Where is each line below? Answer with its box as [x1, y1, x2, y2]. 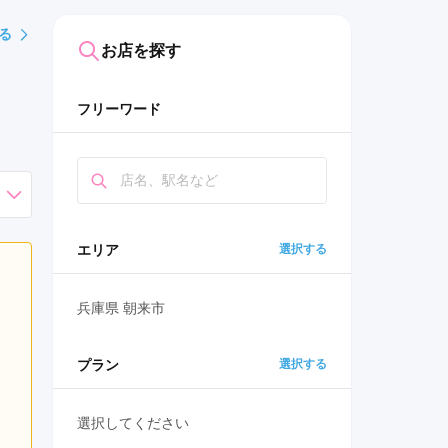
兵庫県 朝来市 [77, 300, 165, 317]
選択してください [77, 415, 189, 432]
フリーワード [77, 101, 161, 118]
